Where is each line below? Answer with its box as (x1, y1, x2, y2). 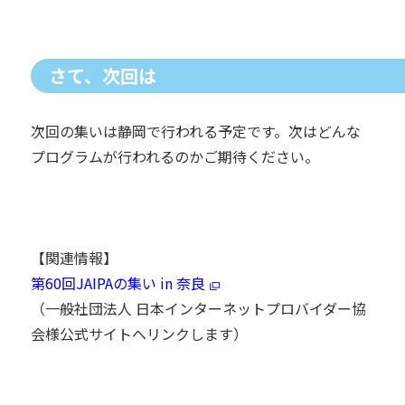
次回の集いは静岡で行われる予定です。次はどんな (30, 119, 361, 142)
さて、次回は (48, 61, 156, 89)
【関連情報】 (30, 246, 118, 268)
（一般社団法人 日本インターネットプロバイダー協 (30, 297, 366, 319)
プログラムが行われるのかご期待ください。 (30, 145, 319, 167)
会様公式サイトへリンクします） (30, 322, 248, 344)
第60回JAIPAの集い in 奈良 (30, 271, 205, 294)
